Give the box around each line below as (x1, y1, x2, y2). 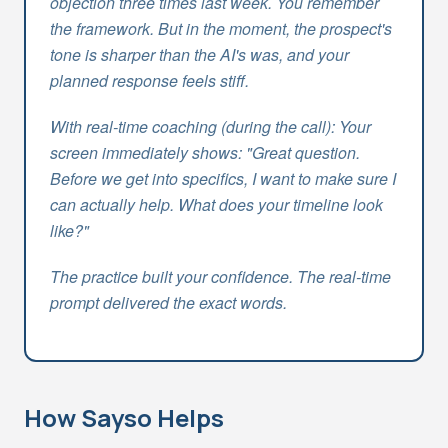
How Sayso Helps (24, 401, 224, 434)
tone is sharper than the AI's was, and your (50, 43, 349, 66)
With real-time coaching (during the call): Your (50, 115, 371, 138)
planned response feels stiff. (50, 69, 249, 92)
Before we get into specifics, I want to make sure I (50, 167, 396, 190)
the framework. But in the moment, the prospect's (50, 17, 392, 40)
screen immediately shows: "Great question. (50, 141, 360, 164)
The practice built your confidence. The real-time (50, 265, 391, 288)
